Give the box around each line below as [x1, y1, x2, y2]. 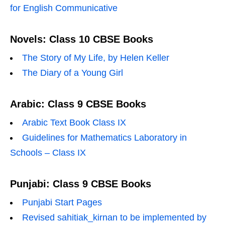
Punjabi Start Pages [22, 197, 102, 207]
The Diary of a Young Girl [22, 68, 123, 78]
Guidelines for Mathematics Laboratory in [22, 133, 187, 143]
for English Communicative [10, 3, 118, 13]
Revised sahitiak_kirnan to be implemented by [22, 212, 206, 222]
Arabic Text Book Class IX [22, 118, 126, 128]
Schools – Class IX [10, 148, 86, 158]
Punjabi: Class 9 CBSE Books [10, 178, 151, 189]
